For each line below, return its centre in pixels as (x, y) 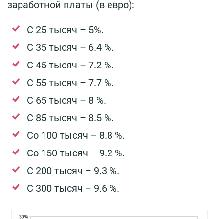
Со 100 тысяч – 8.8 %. (76, 135)
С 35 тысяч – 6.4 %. (70, 47)
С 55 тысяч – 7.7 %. (70, 82)
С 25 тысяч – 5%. (65, 30)
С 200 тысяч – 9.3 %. (73, 170)
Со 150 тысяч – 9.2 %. (76, 153)
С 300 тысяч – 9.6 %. (73, 188)
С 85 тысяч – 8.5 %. (70, 118)
